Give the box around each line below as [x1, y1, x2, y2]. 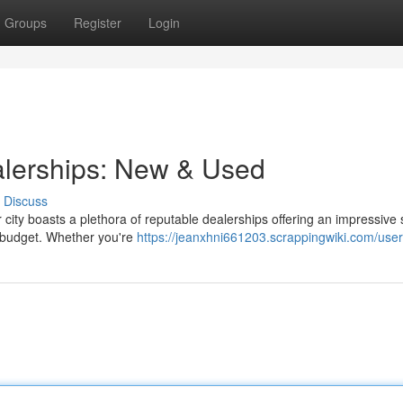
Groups [4, 13, 47, 31]
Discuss [4, 192, 48, 210]
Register [74, 13, 121, 31]
